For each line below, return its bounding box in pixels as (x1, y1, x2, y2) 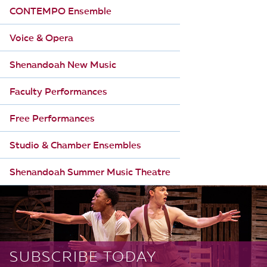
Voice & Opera (10, 34, 73, 44)
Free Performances (10, 114, 95, 125)
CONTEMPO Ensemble (10, 7, 111, 17)
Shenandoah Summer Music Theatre (10, 168, 170, 178)
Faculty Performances (10, 88, 107, 98)
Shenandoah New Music (10, 61, 116, 71)
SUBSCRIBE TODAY (10, 251, 157, 266)
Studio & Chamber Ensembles (10, 141, 141, 151)
